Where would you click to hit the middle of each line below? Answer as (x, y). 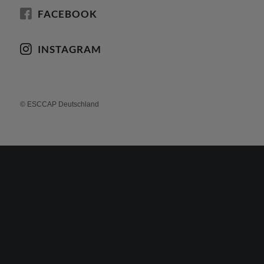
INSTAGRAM (69, 49)
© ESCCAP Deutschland (59, 104)
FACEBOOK (67, 14)
